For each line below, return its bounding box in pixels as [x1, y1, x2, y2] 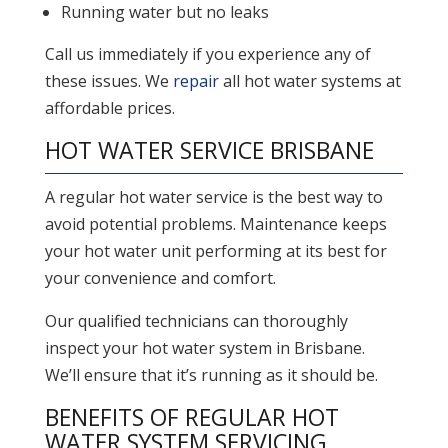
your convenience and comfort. [44, 267, 276, 290]
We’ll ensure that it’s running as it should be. [44, 364, 378, 387]
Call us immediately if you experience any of [44, 43, 371, 66]
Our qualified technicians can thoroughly [44, 310, 348, 333]
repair [172, 70, 219, 93]
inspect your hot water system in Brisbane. [44, 337, 365, 360]
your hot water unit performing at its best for [44, 240, 387, 263]
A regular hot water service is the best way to [44, 186, 383, 209]
